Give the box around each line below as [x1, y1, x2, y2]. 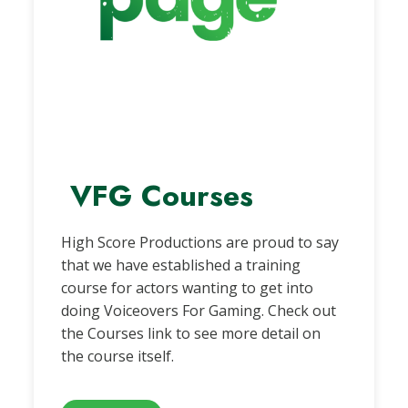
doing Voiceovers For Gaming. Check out [61, 301, 337, 321]
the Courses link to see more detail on [61, 323, 321, 344]
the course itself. [61, 346, 175, 367]
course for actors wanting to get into [61, 278, 314, 299]
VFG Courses [61, 174, 254, 218]
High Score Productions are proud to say [61, 232, 340, 253]
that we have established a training [61, 255, 301, 276]
